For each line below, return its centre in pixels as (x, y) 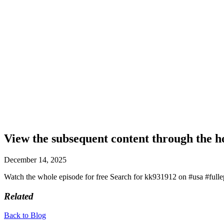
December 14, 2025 (35, 159)
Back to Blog (25, 215)
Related (19, 196)
